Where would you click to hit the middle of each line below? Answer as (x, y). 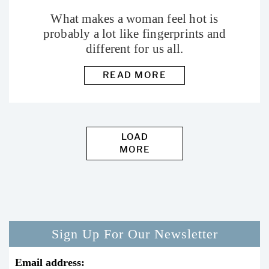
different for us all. (134, 49)
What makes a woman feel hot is (134, 19)
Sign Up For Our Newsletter (134, 234)
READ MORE (134, 75)
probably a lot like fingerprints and (134, 34)
